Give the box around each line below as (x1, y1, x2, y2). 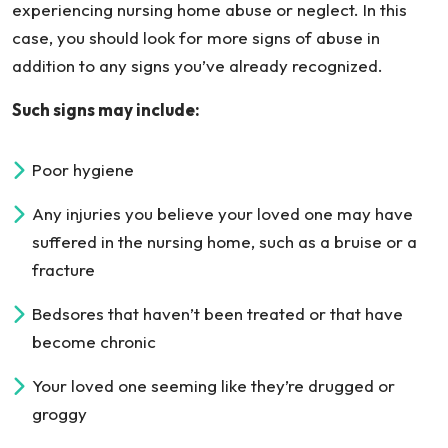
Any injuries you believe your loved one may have (32, 203, 413, 224)
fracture (32, 259, 95, 280)
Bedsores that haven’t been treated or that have (32, 303, 403, 324)
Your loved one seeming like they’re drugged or (32, 375, 395, 396)
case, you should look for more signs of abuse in (12, 27, 380, 48)
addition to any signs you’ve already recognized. (12, 55, 383, 76)
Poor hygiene (32, 159, 134, 180)
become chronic (32, 331, 156, 352)
